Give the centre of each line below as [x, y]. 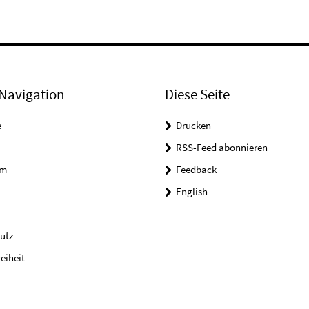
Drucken [193, 125]
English [192, 191]
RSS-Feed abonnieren [222, 147]
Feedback [196, 169]
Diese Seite [197, 94]
